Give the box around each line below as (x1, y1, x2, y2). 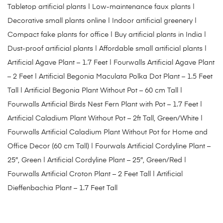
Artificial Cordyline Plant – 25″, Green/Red (47, 157, 182, 164)
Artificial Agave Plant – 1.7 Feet (7, 59, 108, 67)
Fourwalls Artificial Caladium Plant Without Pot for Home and (7, 129, 208, 136)
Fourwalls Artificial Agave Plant (113, 59, 215, 67)
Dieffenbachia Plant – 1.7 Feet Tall (7, 185, 117, 192)
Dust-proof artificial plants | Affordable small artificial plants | (7, 45, 207, 53)
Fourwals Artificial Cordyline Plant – (95, 143, 211, 150)
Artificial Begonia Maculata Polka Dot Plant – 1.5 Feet (39, 73, 213, 81)
